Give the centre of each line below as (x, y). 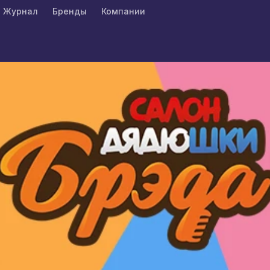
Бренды (70, 11)
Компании (123, 11)
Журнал (20, 11)
